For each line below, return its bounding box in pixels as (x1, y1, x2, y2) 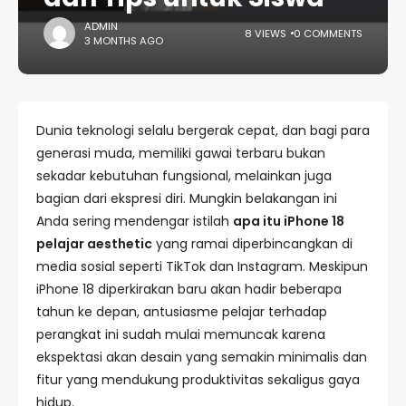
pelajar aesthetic (36, 235, 152, 253)
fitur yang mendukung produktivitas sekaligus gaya (36, 371, 360, 389)
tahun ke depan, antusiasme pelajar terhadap (36, 303, 327, 321)
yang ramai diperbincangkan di (152, 235, 353, 253)
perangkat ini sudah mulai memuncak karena (36, 325, 325, 343)
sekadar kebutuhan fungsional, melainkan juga (36, 167, 332, 185)
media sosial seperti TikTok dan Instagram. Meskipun (36, 257, 368, 275)
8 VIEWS (245, 25, 286, 41)
